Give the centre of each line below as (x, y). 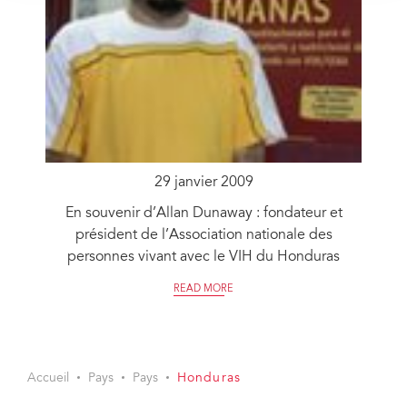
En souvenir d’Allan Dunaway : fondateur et (203, 213)
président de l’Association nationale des (203, 235)
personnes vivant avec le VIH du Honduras (203, 257)
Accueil (48, 378)
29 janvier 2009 (203, 182)
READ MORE (203, 289)
